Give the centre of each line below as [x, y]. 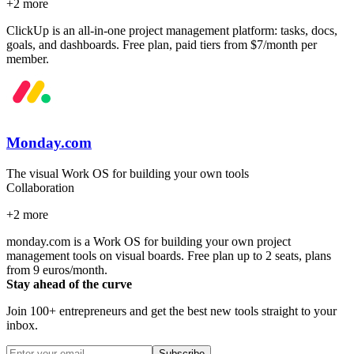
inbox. [22, 325]
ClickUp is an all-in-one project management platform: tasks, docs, [172, 30]
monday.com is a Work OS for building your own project [149, 241]
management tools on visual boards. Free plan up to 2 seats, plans [169, 255]
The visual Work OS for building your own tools [128, 173]
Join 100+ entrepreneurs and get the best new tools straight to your [171, 311]
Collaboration [40, 187]
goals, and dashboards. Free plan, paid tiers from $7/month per [162, 44]
